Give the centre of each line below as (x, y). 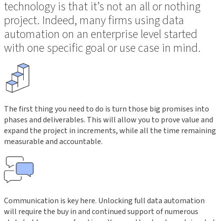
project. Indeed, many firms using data (94, 20)
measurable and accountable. (53, 141)
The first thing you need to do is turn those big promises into (107, 109)
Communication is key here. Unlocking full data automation (104, 201)
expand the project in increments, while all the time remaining (110, 130)
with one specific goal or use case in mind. (102, 48)
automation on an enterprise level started (101, 34)
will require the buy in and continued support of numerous (101, 211)
